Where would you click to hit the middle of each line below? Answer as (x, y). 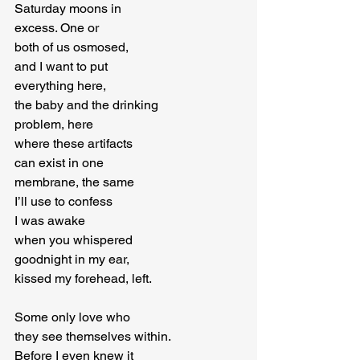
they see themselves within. (93, 336)
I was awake (50, 221)
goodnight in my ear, (72, 259)
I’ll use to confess (63, 201)
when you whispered (74, 240)
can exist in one (59, 163)
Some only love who (72, 317)
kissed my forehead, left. (83, 278)
